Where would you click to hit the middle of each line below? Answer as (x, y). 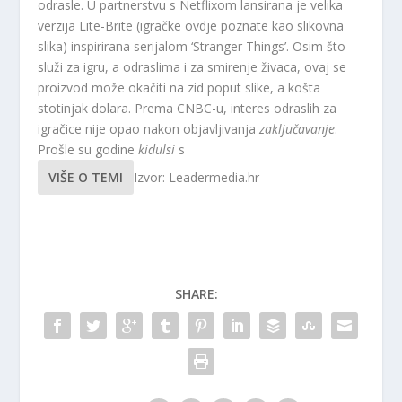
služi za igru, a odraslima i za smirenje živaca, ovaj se (192, 66)
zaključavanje (297, 128)
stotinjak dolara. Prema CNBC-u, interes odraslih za (188, 108)
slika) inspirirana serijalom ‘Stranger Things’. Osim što (192, 46)
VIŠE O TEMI (86, 177)
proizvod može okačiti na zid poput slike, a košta (179, 87)
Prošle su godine (88, 149)
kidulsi (159, 149)
